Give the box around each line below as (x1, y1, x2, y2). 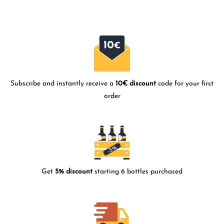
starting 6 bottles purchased (92, 168, 182, 176)
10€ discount (115, 80, 156, 88)
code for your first (156, 80, 213, 88)
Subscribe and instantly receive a (10, 80, 115, 88)
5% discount (55, 168, 92, 176)
